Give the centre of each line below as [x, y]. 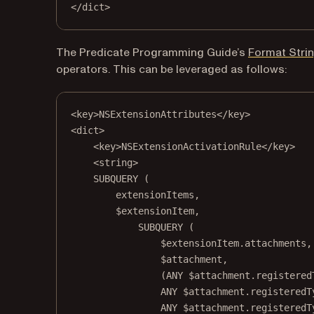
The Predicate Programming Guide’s [152, 53]
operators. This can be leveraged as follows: [171, 69]
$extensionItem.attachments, [236, 243]
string [116, 163]
